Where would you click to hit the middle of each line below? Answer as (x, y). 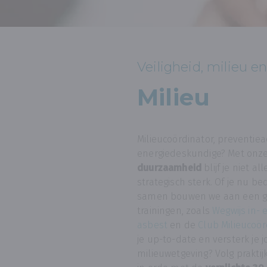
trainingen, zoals (175, 211)
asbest (153, 225)
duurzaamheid (170, 168)
